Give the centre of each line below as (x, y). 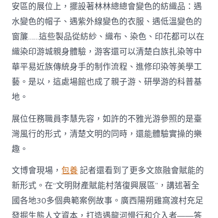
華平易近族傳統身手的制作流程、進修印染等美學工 (107, 67)
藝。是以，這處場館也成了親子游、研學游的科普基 (107, 82)
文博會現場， (37, 170)
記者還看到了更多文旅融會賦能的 (141, 170)
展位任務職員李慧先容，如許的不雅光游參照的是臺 (107, 119)
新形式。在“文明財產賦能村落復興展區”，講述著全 (106, 185)
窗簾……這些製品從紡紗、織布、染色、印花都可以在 (108, 37)
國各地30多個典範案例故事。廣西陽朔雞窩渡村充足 (108, 200)
